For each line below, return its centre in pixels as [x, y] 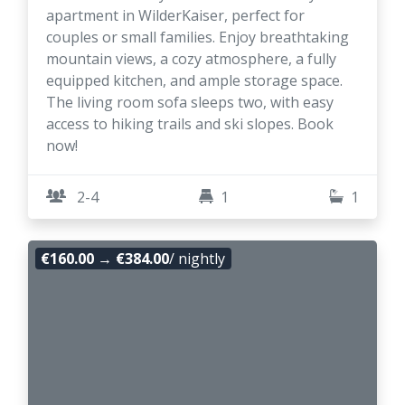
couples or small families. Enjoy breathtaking [198, 37]
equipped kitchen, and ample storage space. [194, 80]
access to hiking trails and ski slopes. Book [190, 123]
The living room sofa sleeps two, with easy [190, 102]
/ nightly [198, 258]
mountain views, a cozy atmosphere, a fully [191, 58]
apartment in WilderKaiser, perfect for [175, 15]
